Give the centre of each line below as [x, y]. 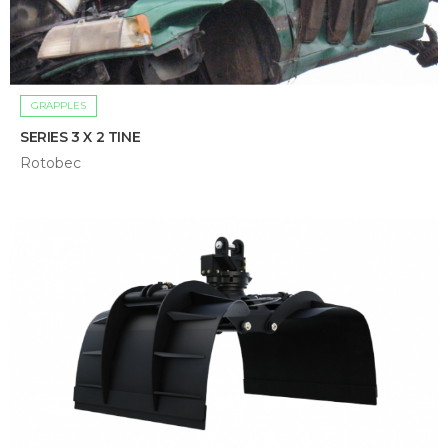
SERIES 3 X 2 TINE [80, 137]
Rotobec [50, 163]
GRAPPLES [58, 106]
